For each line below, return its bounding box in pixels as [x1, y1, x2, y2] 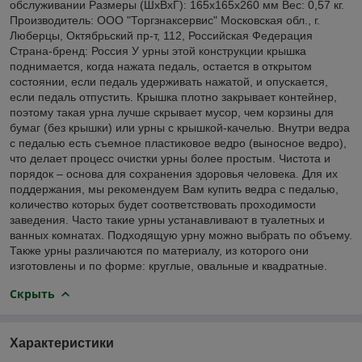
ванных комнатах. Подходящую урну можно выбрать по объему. [10, 228, 352, 242]
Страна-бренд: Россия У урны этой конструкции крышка [10, 44, 306, 57]
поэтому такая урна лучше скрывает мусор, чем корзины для [10, 105, 334, 119]
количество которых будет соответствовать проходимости [10, 197, 316, 211]
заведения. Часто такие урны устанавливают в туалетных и [10, 213, 325, 226]
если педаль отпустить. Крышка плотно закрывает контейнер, [10, 90, 337, 103]
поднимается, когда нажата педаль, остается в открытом [10, 59, 312, 73]
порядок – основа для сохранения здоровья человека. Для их [10, 166, 338, 180]
